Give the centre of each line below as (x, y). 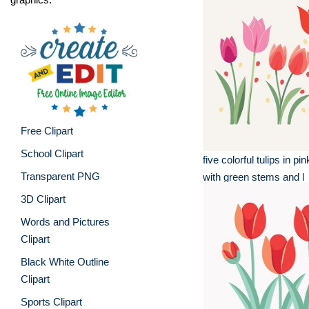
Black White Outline (65, 261)
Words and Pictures (65, 221)
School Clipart (52, 153)
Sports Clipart (51, 301)
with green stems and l (253, 177)
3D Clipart (43, 199)
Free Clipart (47, 130)
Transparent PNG (60, 176)
